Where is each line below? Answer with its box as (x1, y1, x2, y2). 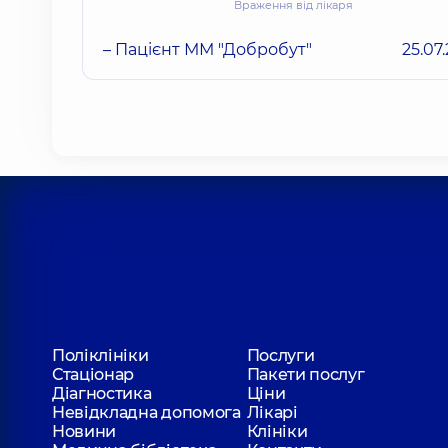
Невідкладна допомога (52, 402, 241, 422)
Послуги (246, 345, 315, 365)
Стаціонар (52, 364, 135, 384)
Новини (52, 421, 117, 441)
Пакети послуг (246, 364, 365, 384)
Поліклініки (52, 345, 149, 365)
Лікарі (246, 402, 298, 422)
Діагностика (52, 383, 152, 403)
